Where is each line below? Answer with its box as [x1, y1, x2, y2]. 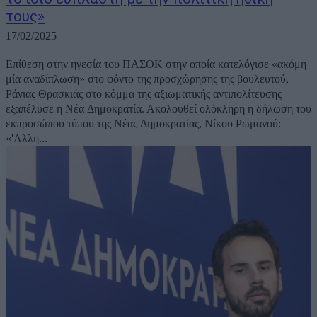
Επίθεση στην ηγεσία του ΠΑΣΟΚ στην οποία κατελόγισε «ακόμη [6, 57, 306, 70]
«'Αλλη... [6, 132, 47, 144]
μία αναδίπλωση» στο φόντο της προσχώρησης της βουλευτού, [6, 72, 289, 85]
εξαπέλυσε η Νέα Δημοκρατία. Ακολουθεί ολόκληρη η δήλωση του [6, 102, 311, 115]
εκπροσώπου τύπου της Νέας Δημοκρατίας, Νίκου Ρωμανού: [6, 117, 281, 129]
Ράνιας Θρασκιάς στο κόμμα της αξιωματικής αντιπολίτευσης [6, 87, 282, 100]
